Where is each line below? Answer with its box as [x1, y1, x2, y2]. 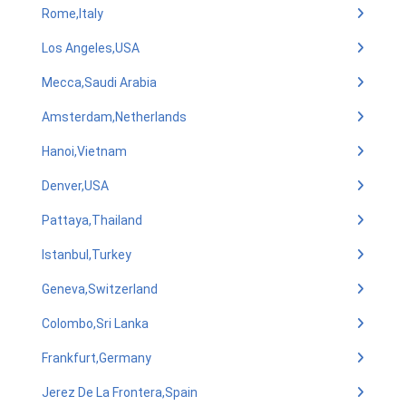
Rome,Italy [42, 6, 103, 21]
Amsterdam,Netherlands [42, 110, 187, 124]
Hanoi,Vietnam [42, 144, 127, 159]
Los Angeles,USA [42, 41, 140, 55]
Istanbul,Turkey [42, 247, 131, 262]
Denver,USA [42, 179, 109, 193]
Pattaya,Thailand [42, 213, 142, 227]
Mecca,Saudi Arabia [42, 75, 157, 90]
